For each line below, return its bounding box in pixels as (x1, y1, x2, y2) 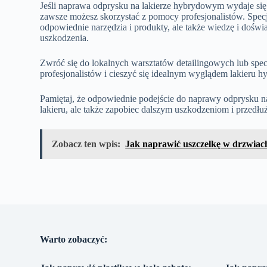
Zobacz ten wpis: (52, 138, 121, 149)
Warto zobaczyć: (40, 234, 108, 244)
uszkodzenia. (40, 32, 89, 43)
